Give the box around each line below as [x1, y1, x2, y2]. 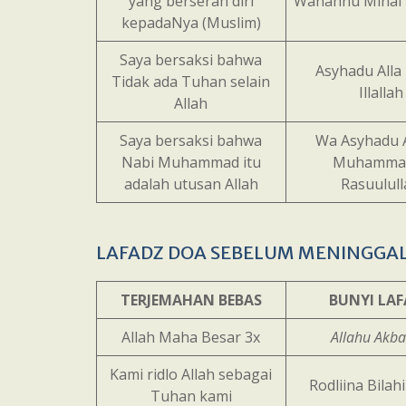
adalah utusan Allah [123, 174, 258, 194]
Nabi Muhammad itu [121, 152, 261, 172]
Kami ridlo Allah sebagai [110, 364, 273, 384]
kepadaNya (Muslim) [121, 13, 261, 33]
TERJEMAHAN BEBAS [120, 290, 262, 310]
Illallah [358, 82, 403, 102]
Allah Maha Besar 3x [121, 327, 261, 347]
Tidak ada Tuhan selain [111, 72, 271, 92]
